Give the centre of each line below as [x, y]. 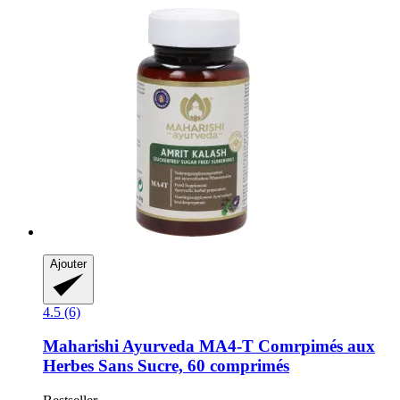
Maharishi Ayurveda [119, 346]
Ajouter [68, 263]
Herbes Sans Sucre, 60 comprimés [166, 366]
